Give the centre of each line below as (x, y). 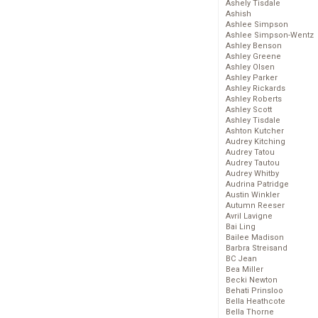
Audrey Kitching (256, 142)
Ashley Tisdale (253, 121)
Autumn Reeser (255, 206)
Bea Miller (245, 270)
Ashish (238, 14)
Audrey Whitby (252, 174)
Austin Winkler (253, 195)
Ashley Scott (249, 110)
